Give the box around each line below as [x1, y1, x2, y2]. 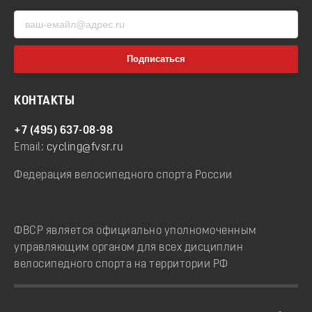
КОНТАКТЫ [14, 95, 75, 107]
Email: [14, 142, 47, 154]
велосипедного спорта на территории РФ [14, 259, 228, 271]
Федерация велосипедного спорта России [14, 170, 233, 182]
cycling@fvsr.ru [46, 142, 123, 154]
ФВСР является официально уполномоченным [14, 226, 257, 237]
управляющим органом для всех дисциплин [14, 242, 243, 254]
